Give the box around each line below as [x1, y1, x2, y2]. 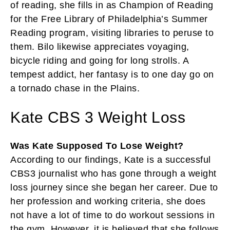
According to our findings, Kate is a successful [10, 154, 211, 165]
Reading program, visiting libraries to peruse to [10, 27, 214, 38]
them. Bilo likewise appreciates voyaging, [10, 41, 189, 52]
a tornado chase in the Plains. [10, 83, 140, 93]
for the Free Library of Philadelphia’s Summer [10, 13, 208, 24]
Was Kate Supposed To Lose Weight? [10, 140, 184, 151]
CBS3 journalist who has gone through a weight [10, 168, 217, 179]
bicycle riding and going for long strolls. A [10, 55, 188, 66]
